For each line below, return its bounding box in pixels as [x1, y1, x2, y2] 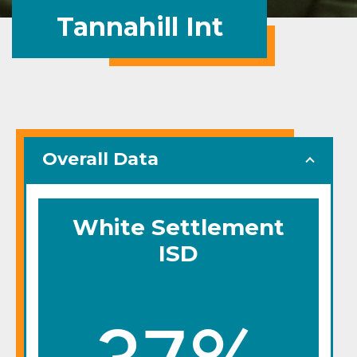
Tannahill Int [56, 11, 223, 42]
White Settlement [73, 213, 284, 241]
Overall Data [42, 148, 159, 170]
